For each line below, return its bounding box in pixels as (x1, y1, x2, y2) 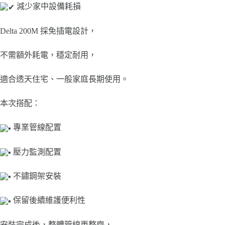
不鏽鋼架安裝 (11, 171, 61, 180)
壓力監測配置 (11, 147, 61, 156)
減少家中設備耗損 (15, 2, 81, 11)
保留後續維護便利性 (11, 196, 85, 205)
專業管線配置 (11, 123, 61, 132)
